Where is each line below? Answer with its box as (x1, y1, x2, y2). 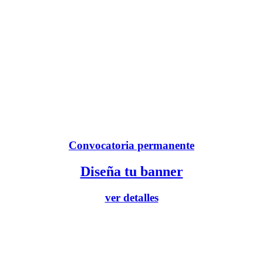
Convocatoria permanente (69, 139, 194, 151)
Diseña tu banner (80, 163, 183, 179)
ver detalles (104, 191, 159, 204)
